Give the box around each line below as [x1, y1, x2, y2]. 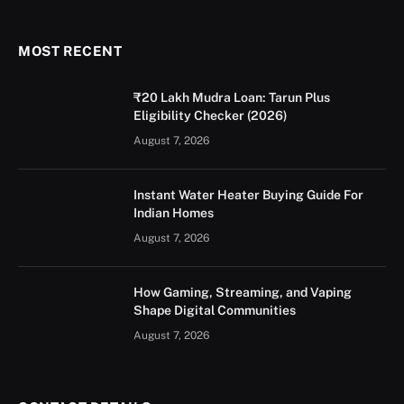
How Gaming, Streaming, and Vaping [133, 285, 352, 299]
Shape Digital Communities [133, 303, 296, 317]
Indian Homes [133, 206, 214, 220]
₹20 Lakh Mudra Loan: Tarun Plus [133, 90, 330, 105]
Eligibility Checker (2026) [133, 108, 288, 123]
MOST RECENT [18, 43, 123, 59]
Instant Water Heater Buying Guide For [133, 188, 363, 202]
